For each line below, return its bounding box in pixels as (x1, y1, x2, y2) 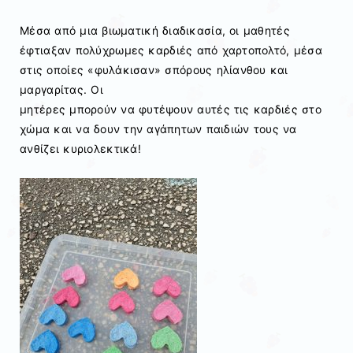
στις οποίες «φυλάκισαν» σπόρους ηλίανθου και (20, 63, 288, 77)
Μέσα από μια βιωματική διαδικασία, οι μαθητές (20, 24, 290, 38)
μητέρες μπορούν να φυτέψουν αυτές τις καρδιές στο (20, 102, 321, 117)
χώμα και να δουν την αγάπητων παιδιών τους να (20, 122, 297, 136)
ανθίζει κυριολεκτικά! (20, 142, 141, 156)
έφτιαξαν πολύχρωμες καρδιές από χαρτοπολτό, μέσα (20, 43, 322, 58)
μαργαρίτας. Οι (20, 83, 103, 97)
